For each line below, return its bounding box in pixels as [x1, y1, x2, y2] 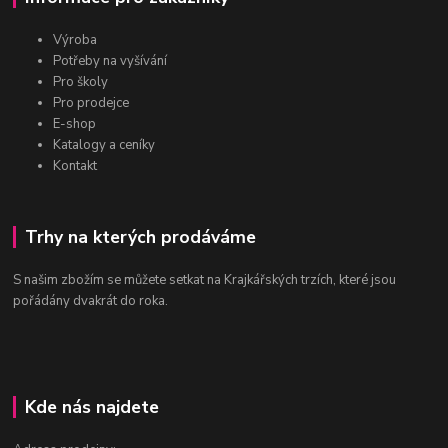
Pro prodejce [53, 94, 130, 113]
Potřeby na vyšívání [53, 52, 168, 71]
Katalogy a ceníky [53, 136, 156, 155]
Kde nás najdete [24, 395, 159, 420]
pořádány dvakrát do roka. [13, 292, 169, 311]
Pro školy [53, 73, 109, 92]
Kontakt [53, 157, 98, 176]
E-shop [53, 115, 97, 134]
